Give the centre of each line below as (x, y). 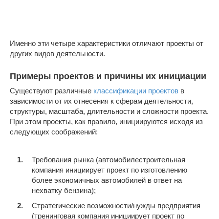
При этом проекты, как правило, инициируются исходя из (106, 121)
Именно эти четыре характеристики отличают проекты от (107, 43)
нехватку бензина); (64, 190)
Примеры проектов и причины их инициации (108, 76)
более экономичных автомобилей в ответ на (107, 180)
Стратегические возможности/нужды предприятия (116, 206)
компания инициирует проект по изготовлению (109, 170)
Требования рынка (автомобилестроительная (109, 159)
